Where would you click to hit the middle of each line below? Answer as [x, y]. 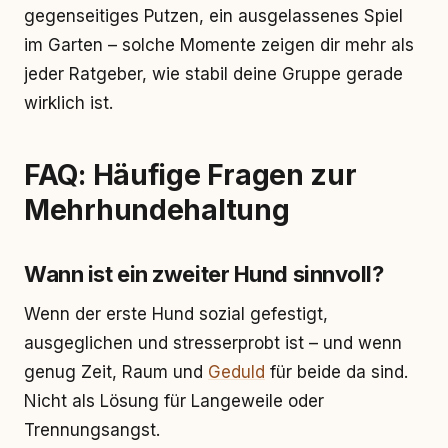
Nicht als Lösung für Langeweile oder [174, 401]
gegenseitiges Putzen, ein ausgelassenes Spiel [213, 16]
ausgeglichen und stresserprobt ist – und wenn [213, 343]
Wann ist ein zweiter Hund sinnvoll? [204, 274]
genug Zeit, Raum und [116, 372]
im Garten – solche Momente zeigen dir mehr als [219, 45]
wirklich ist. [68, 103]
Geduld [236, 372]
